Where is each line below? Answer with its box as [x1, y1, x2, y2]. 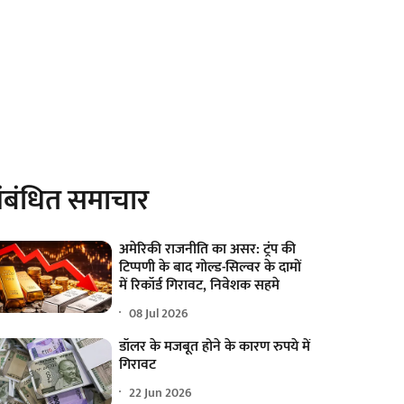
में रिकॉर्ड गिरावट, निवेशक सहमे [119, 273, 280, 298]
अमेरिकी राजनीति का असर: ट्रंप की [119, 237, 297, 262]
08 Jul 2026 [129, 302, 189, 324]
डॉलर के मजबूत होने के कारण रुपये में [119, 335, 311, 360]
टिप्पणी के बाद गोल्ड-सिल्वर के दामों [119, 255, 302, 280]
